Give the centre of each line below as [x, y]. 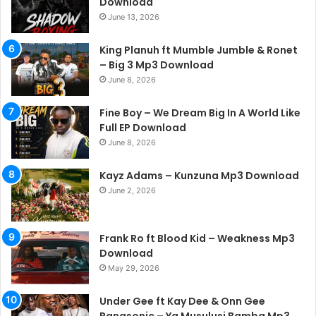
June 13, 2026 [134, 17]
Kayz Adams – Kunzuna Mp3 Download [199, 176]
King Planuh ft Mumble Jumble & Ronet [199, 50]
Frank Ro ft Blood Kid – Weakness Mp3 [197, 239]
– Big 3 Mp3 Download [157, 65]
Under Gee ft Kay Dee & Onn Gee [182, 302]
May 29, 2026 [134, 268]
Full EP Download [143, 128]
